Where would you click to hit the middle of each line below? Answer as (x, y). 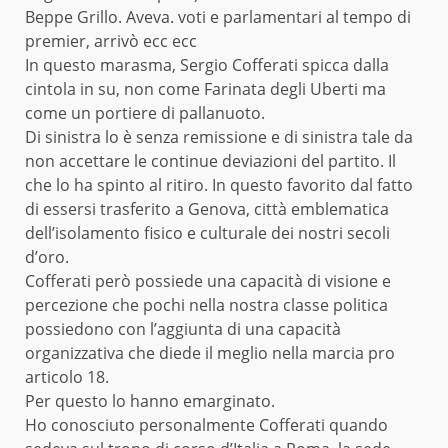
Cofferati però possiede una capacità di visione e (208, 280)
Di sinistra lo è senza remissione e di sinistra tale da (219, 136)
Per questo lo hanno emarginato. (150, 400)
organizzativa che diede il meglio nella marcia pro (210, 352)
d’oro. (47, 256)
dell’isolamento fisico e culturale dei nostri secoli (207, 232)
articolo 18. (67, 376)
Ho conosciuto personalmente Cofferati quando (206, 424)
